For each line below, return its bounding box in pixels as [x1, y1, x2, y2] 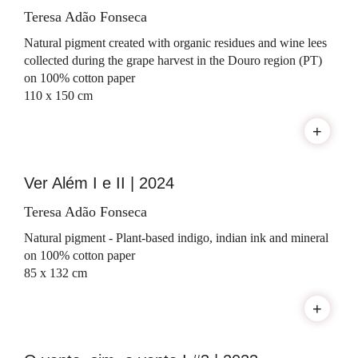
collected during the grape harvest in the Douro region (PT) [24, 54, 322, 68]
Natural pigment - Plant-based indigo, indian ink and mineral [24, 231, 328, 245]
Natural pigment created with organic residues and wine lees [24, 36, 327, 50]
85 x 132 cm [24, 266, 87, 280]
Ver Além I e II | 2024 [24, 174, 174, 193]
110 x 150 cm [24, 89, 93, 103]
